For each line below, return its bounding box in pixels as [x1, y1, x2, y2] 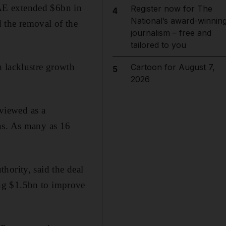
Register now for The [130, 4, 212, 14]
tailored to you [130, 40, 186, 50]
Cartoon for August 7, [130, 62, 215, 72]
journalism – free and [130, 28, 211, 38]
